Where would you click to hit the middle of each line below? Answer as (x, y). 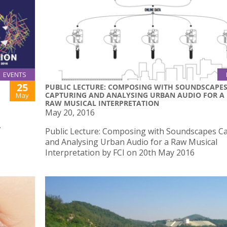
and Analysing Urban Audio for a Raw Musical (131, 142)
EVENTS (15, 75)
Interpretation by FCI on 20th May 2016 (120, 153)
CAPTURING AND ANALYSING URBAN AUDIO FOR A (135, 95)
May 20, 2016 (70, 113)
